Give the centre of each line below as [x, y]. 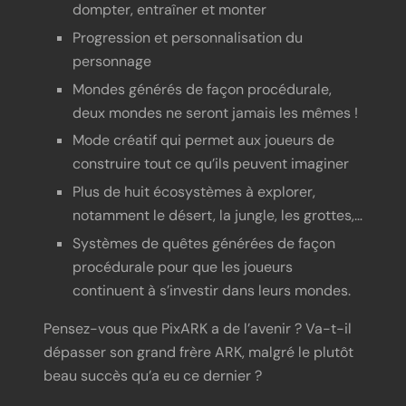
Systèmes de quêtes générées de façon [204, 243]
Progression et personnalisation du [188, 37]
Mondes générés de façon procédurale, [202, 89]
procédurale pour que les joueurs [183, 266]
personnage [112, 61]
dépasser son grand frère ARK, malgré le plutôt [198, 352]
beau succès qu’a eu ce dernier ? [153, 375]
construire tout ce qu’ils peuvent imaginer [211, 164]
